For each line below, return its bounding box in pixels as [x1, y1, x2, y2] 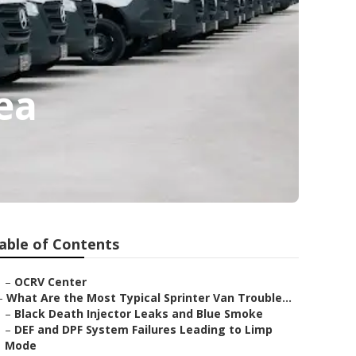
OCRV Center [14, 274, 87, 289]
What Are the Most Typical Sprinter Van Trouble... [6, 290, 292, 305]
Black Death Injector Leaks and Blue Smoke [14, 306, 263, 321]
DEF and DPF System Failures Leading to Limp [14, 322, 273, 337]
